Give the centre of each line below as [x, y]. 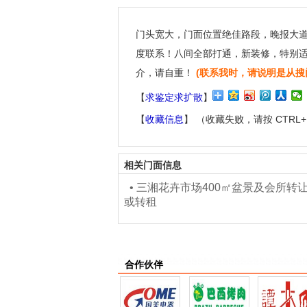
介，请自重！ [164, 73]
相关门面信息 [150, 165]
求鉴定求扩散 [174, 97]
